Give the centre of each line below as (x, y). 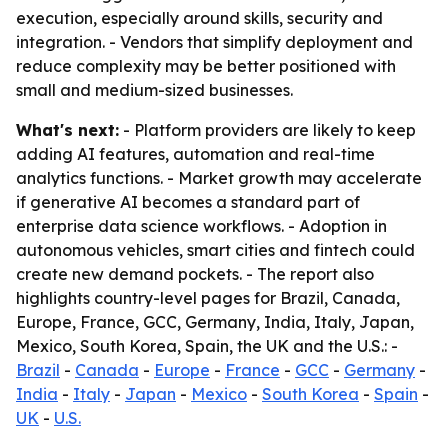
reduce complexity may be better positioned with (206, 66)
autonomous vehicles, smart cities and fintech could (215, 250)
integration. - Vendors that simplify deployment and (214, 42)
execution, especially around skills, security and (199, 18)
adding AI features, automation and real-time (195, 154)
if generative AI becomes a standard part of (188, 202)
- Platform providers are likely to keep (267, 130)
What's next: (67, 130)
